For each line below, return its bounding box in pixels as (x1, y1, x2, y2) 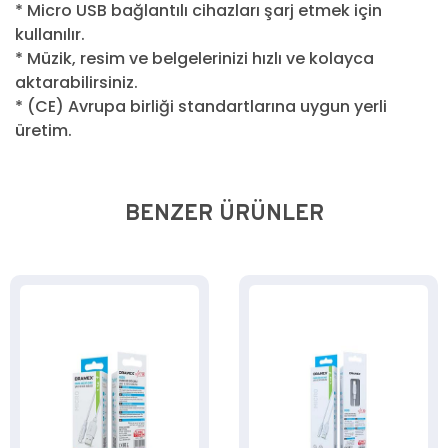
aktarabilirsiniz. (15, 70, 138, 94)
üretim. (15, 118, 72, 142)
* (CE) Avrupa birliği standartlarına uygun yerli (15, 94, 387, 118)
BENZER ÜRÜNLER (124, 200, 324, 228)
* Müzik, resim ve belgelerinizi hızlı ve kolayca (15, 46, 374, 70)
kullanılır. (15, 22, 85, 46)
